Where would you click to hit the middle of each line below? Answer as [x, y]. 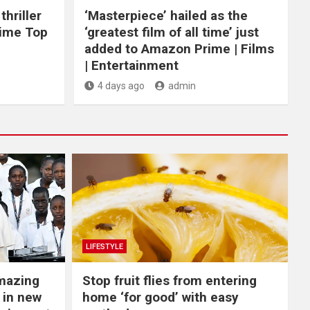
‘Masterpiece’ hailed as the [166, 16]
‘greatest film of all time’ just [171, 33]
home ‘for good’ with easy [160, 297]
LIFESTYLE [104, 246]
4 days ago [121, 86]
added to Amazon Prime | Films [179, 49]
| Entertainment [131, 66]
